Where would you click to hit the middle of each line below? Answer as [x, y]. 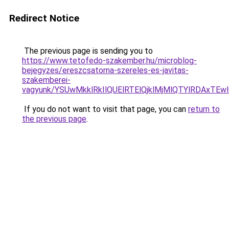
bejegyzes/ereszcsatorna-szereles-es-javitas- [105, 70]
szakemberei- [46, 80]
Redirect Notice [44, 18]
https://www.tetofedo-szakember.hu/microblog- [109, 61]
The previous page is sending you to [87, 51]
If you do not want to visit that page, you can [105, 109]
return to [204, 109]
